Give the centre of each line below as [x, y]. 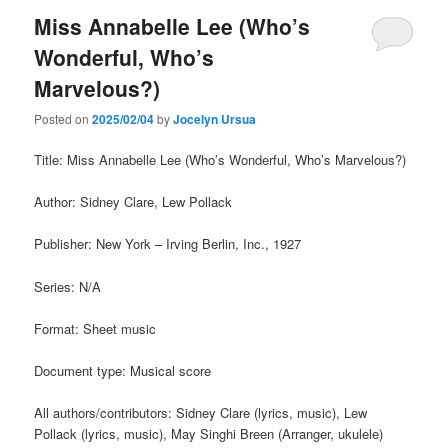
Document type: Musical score [123, 370]
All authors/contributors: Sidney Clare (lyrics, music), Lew [201, 412]
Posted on [63, 119]
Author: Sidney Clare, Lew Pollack [133, 202]
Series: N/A [68, 286]
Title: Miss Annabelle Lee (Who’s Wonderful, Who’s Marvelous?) [220, 160]
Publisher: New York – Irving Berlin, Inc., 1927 [168, 244]
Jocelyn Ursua [215, 119]
